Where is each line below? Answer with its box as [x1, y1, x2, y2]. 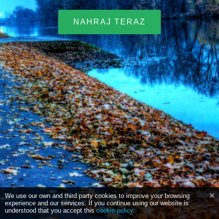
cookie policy [96, 207, 133, 214]
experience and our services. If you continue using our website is [5, 199, 189, 207]
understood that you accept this [5, 207, 96, 214]
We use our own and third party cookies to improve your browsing [5, 192, 190, 199]
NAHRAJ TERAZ [73, 18, 146, 26]
